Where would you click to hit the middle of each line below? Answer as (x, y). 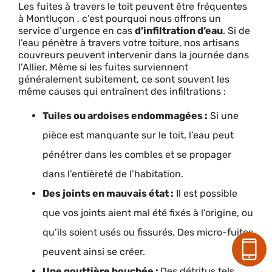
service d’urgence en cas (76, 30)
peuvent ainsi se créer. (94, 252)
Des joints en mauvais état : (108, 194)
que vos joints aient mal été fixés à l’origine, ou (148, 213)
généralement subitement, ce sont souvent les (124, 79)
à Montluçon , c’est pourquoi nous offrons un (120, 18)
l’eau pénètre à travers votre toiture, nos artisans (129, 42)
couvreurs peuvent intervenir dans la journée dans (134, 55)
